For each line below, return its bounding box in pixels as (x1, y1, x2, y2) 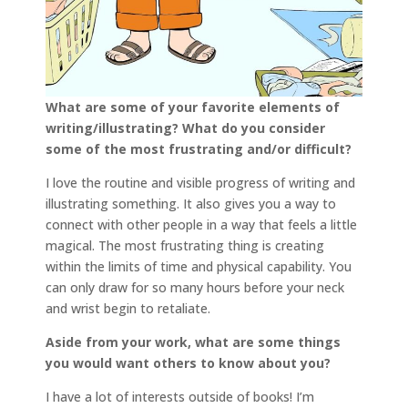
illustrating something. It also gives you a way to (46, 194, 336, 212)
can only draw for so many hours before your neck (46, 278, 344, 296)
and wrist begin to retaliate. (46, 299, 210, 317)
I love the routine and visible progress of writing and (46, 173, 355, 191)
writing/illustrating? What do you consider (46, 118, 325, 137)
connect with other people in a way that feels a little (46, 215, 357, 233)
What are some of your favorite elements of (46, 97, 340, 116)
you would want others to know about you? (46, 353, 331, 372)
